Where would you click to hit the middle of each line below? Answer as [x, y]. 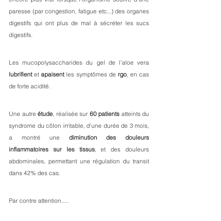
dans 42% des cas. [35, 173]
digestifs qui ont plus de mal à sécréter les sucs [79, 23]
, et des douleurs [122, 149]
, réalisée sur [71, 114]
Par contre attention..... [39, 201]
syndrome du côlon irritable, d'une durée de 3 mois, [79, 126]
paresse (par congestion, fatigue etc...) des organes [79, 11]
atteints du [134, 114]
